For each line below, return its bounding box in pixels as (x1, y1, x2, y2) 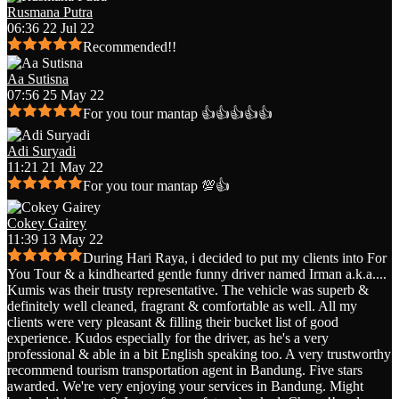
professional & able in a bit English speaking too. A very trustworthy (7, 346, 391, 362)
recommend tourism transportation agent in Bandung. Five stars (7, 362, 362, 379)
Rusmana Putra (7, 4, 93, 20)
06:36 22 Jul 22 (7, 20, 94, 37)
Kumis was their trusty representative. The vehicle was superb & (7, 282, 369, 298)
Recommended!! (83, 39, 176, 55)
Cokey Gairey (7, 216, 86, 232)
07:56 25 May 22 (7, 87, 104, 103)
